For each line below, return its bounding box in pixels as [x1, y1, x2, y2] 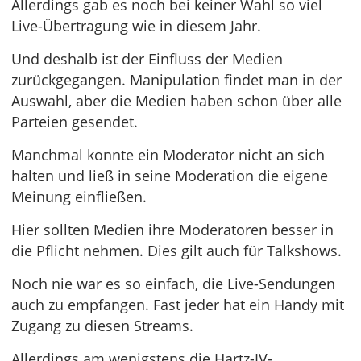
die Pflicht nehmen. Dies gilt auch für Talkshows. [11, 241, 342, 260]
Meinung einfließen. [11, 187, 147, 206]
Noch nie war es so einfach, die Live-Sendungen [11, 274, 335, 293]
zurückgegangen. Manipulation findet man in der [11, 70, 342, 89]
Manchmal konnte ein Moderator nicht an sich [11, 145, 325, 164]
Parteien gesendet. [11, 112, 138, 131]
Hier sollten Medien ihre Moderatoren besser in [11, 220, 334, 239]
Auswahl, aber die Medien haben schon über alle [11, 91, 342, 110]
